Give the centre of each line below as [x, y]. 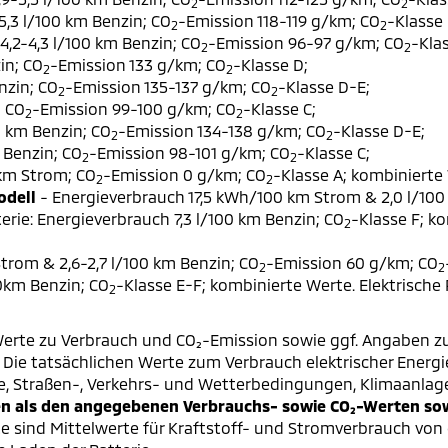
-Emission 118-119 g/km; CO [279, 20]
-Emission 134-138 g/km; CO [222, 130]
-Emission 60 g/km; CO [352, 262]
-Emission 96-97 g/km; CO [306, 42]
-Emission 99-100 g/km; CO [134, 108]
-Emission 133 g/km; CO [138, 64]
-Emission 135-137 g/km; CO [168, 86]
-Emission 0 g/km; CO [184, 174]
